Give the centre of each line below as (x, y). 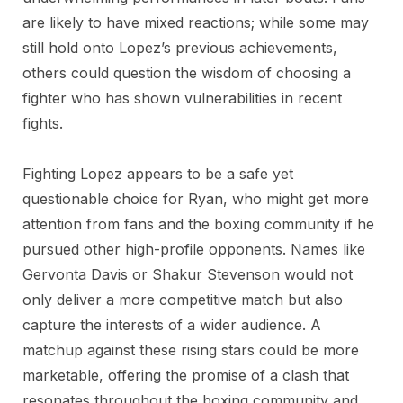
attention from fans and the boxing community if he (198, 224)
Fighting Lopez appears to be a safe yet (158, 174)
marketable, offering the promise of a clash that (186, 375)
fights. (43, 123)
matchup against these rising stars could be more (191, 350)
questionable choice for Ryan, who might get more (196, 199)
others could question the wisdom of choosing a (187, 73)
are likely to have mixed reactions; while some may (196, 22)
